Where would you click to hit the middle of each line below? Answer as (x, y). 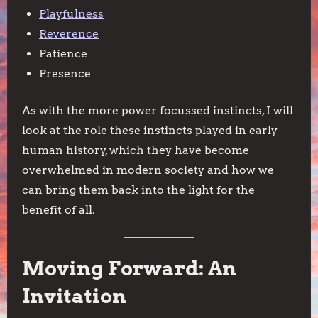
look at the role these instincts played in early (150, 130)
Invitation (74, 296)
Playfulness (71, 14)
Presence (65, 73)
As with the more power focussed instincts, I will (158, 110)
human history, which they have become (136, 150)
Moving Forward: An (129, 268)
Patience (63, 54)
